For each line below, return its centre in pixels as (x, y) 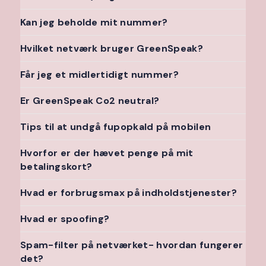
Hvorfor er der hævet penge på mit (107, 153)
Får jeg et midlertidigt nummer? (99, 75)
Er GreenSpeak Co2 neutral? (90, 101)
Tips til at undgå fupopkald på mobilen (116, 127)
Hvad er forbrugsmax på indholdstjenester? (129, 193)
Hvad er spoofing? (65, 219)
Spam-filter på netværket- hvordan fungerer (132, 245)
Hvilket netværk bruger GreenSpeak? (112, 48)
